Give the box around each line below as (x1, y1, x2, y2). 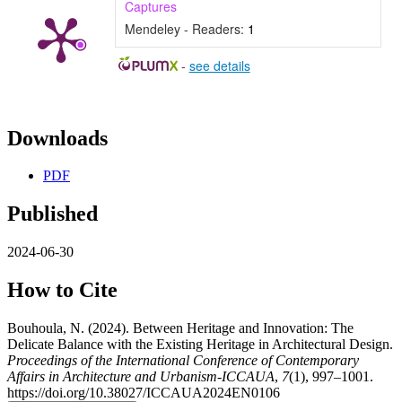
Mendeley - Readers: (125, 19, 248, 38)
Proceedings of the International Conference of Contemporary (7, 353, 359, 369)
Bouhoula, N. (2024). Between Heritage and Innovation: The (7, 320, 354, 336)
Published (7, 202, 98, 226)
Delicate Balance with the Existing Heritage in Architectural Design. (7, 336, 393, 353)
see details (188, 56, 250, 74)
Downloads (7, 126, 108, 150)
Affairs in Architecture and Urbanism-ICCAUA (7, 369, 275, 385)
